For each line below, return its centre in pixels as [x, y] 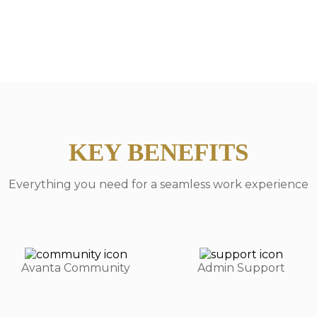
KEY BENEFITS [158, 152]
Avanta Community [76, 268]
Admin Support [241, 268]
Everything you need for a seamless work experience [158, 184]
